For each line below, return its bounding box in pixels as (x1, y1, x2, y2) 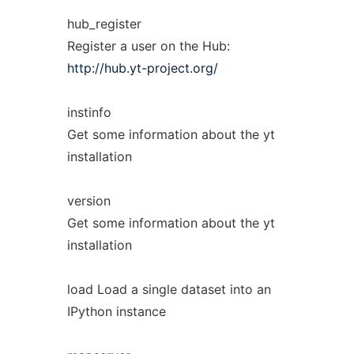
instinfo (66, 104, 111, 120)
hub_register (66, 16, 141, 32)
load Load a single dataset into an (66, 281, 271, 297)
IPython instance (66, 303, 166, 319)
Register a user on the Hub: (66, 38, 230, 54)
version (66, 193, 111, 209)
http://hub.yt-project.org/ (66, 60, 218, 76)
